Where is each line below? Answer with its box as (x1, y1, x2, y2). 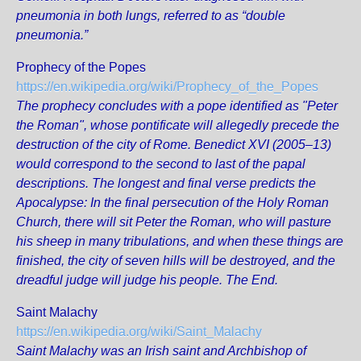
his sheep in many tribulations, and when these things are (16, 234, 343, 248)
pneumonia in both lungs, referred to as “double (16, 9, 285, 23)
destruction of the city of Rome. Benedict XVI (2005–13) (16, 138, 331, 151)
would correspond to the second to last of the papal (16, 157, 305, 171)
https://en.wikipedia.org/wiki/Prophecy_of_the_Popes (16, 80, 318, 93)
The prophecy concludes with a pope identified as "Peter (16, 99, 338, 113)
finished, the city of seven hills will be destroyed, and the (16, 254, 335, 268)
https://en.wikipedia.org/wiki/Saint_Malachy (16, 325, 262, 338)
